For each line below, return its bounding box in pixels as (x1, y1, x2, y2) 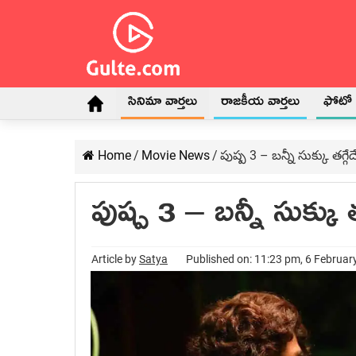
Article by (91, 253, 139, 265)
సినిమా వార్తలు (128, 92, 197, 116)
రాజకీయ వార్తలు (221, 92, 300, 116)
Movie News (141, 148, 210, 163)
